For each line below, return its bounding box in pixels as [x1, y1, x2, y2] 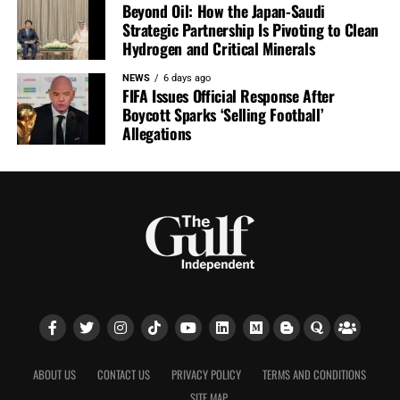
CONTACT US [97, 366, 151, 384]
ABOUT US [33, 366, 77, 384]
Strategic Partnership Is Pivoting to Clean [121, 18, 379, 42]
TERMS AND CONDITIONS [262, 366, 367, 384]
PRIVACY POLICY [171, 366, 242, 384]
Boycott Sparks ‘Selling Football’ [121, 103, 324, 127]
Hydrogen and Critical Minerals [121, 37, 315, 61]
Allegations [121, 121, 191, 146]
